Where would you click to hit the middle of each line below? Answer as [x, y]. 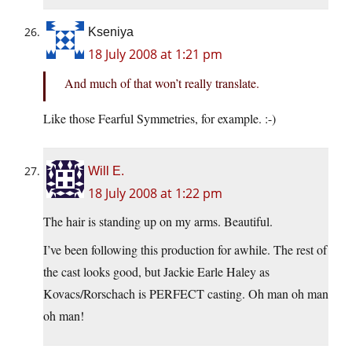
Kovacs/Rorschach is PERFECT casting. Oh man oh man [186, 294]
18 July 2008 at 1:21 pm [155, 55]
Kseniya [111, 32]
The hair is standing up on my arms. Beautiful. [158, 222]
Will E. [106, 171]
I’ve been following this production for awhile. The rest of [185, 250]
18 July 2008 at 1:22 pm [155, 194]
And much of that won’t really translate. [162, 83]
